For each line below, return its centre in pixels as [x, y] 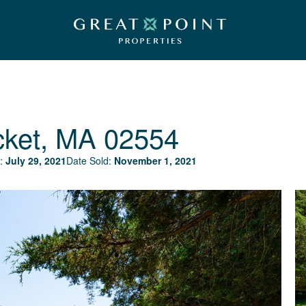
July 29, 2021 [36, 161]
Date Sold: [90, 161]
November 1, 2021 [155, 161]
